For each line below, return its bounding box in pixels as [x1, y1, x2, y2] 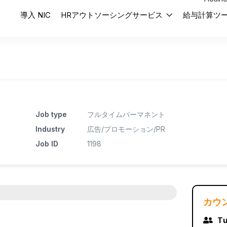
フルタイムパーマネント [87, 110, 165, 119]
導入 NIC [20, 10, 51, 20]
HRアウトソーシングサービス [60, 10, 165, 20]
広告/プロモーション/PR [87, 125, 165, 134]
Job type [35, 110, 67, 119]
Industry [35, 125, 65, 134]
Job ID [35, 139, 58, 148]
